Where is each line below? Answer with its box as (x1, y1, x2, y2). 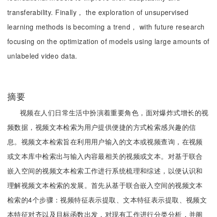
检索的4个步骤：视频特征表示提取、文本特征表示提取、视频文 (7, 195, 207, 204)
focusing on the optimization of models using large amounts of (7, 36, 210, 46)
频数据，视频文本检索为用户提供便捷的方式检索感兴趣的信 (7, 122, 196, 132)
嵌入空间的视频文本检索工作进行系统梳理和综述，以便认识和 (7, 166, 203, 175)
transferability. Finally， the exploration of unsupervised (7, 7, 188, 17)
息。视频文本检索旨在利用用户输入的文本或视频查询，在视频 (7, 137, 203, 146)
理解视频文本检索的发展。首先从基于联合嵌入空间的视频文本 (7, 180, 203, 190)
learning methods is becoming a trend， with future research (7, 22, 205, 31)
